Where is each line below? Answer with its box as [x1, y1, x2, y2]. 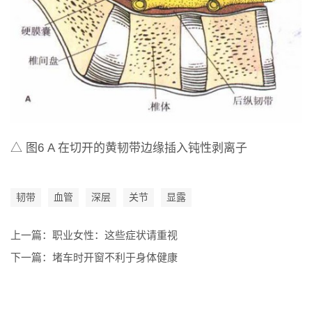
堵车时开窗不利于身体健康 [52, 251, 178, 264]
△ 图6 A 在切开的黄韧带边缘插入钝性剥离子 [10, 141, 247, 155]
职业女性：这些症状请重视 [52, 229, 178, 242]
